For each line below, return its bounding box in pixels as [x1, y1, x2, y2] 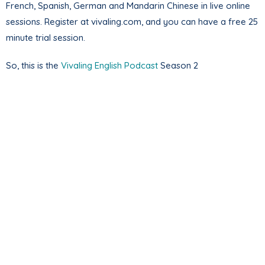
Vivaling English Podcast [61, 59, 158, 71]
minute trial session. [6, 31, 85, 43]
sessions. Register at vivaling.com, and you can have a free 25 [6, 15, 258, 27]
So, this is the [6, 59, 61, 71]
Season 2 [158, 59, 198, 71]
